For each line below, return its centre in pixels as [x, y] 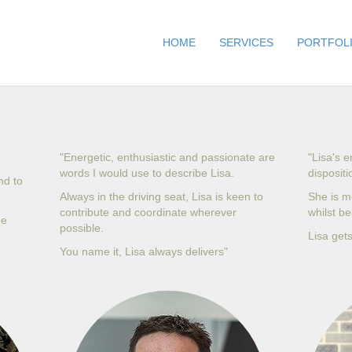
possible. [81, 228]
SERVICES [246, 42]
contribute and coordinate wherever [148, 212]
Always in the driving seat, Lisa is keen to [161, 196]
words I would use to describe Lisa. [147, 173]
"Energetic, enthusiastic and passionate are [167, 157]
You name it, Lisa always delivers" [143, 251]
